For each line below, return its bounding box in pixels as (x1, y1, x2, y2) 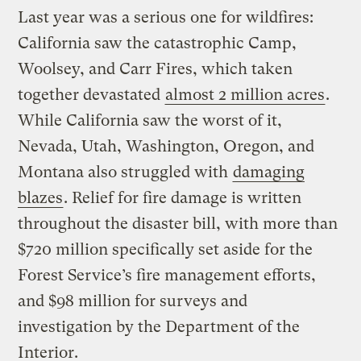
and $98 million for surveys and (18, 292, 248, 311)
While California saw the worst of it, (18, 111, 283, 131)
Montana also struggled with (18, 163, 233, 182)
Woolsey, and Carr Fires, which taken (18, 60, 293, 79)
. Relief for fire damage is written (64, 189, 302, 208)
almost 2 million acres (165, 85, 326, 105)
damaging (233, 163, 305, 182)
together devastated (18, 85, 165, 105)
